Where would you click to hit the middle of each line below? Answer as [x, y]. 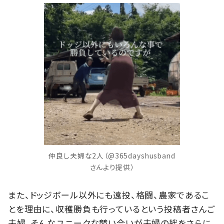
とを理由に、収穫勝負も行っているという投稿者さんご [112, 209]
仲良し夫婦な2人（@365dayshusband [112, 155]
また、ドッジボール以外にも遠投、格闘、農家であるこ [109, 195]
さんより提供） [112, 167]
